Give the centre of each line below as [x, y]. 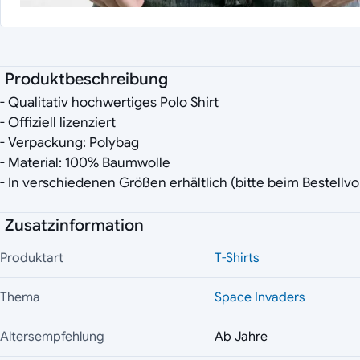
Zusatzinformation [74, 226]
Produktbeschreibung [86, 80]
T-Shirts [237, 258]
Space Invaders [260, 298]
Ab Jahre [241, 337]
